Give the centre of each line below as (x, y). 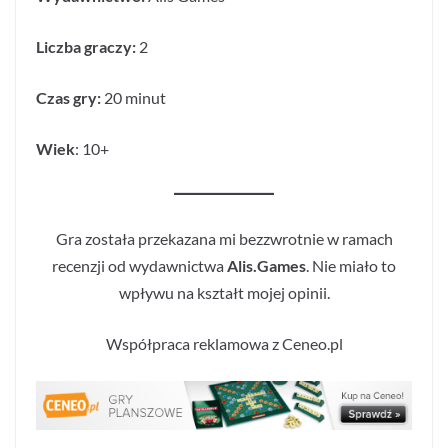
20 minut (133, 98)
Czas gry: (68, 98)
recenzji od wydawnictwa (138, 266)
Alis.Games (265, 266)
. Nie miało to (351, 266)
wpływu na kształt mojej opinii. (224, 293)
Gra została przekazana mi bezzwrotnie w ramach (224, 239)
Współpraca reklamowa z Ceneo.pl (224, 344)
